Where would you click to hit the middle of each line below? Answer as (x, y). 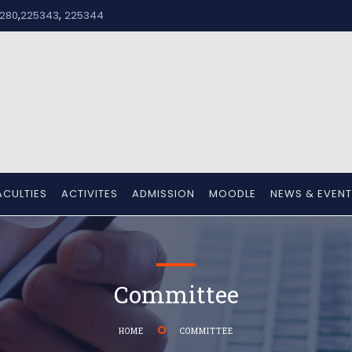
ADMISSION (163, 194)
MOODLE (233, 194)
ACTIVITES (90, 194)
